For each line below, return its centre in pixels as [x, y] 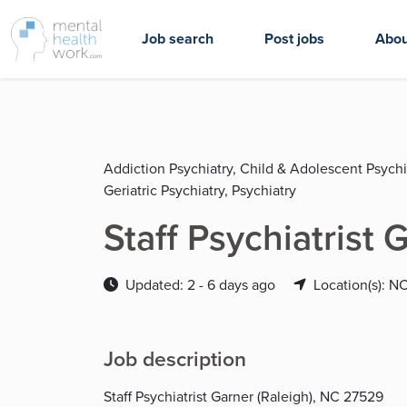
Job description [175, 358]
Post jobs [294, 39]
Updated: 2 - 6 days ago [202, 284]
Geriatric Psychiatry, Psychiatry [200, 190]
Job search [178, 39]
